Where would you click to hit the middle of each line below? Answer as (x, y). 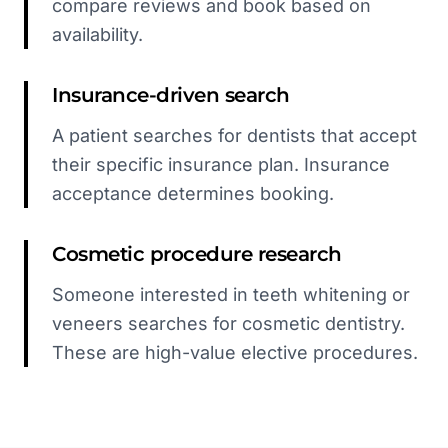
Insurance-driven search (171, 95)
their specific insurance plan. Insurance (221, 164)
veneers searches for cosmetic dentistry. (228, 323)
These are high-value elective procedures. (235, 352)
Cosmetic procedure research (197, 254)
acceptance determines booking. (193, 193)
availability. (97, 34)
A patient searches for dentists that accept (234, 135)
